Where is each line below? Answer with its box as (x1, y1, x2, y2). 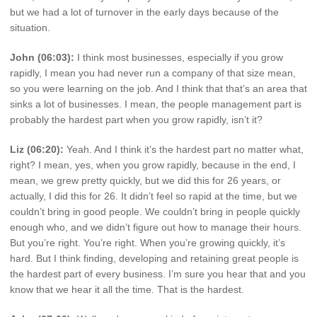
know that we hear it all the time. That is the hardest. (10, 284, 244, 296)
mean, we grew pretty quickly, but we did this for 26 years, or (10, 175, 281, 187)
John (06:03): (10, 52, 74, 64)
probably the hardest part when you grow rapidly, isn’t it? (10, 114, 263, 126)
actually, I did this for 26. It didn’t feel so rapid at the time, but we (10, 190, 297, 202)
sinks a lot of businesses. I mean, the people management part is (10, 98, 301, 110)
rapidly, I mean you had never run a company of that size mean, (10, 67, 296, 79)
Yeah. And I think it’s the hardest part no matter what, (64, 144, 304, 156)
